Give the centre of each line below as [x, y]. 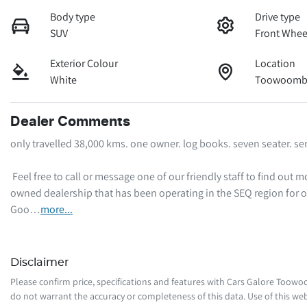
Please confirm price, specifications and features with [119, 281]
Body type [73, 16]
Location [275, 63]
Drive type [278, 16]
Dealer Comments [70, 122]
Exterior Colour [84, 63]
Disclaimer [40, 262]
